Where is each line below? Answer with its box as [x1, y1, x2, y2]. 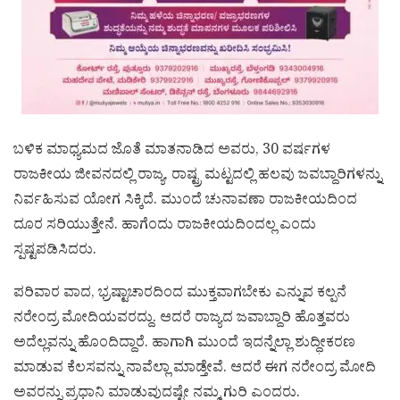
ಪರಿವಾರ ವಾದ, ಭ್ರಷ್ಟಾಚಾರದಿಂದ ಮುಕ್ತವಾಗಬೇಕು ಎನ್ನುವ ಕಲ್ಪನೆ [13, 283, 346, 307]
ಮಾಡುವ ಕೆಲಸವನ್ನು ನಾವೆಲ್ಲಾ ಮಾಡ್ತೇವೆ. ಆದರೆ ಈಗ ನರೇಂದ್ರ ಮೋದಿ [13, 358, 376, 382]
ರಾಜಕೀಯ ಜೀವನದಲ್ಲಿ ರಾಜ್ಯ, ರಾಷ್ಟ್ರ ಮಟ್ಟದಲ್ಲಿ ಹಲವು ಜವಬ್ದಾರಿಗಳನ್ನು [13, 165, 381, 189]
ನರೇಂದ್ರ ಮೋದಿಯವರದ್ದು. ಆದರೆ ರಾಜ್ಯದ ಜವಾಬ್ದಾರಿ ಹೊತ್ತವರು [13, 308, 350, 332]
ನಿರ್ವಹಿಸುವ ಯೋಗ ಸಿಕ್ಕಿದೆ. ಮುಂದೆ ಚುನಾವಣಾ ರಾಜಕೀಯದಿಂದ [13, 190, 357, 214]
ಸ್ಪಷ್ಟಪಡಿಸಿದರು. [13, 240, 96, 264]
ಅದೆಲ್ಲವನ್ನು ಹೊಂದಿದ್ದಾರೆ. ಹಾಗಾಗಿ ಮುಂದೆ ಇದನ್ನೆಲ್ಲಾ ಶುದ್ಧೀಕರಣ [13, 333, 355, 357]
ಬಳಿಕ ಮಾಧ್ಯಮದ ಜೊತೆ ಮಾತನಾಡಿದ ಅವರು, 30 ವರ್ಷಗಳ [13, 140, 330, 164]
